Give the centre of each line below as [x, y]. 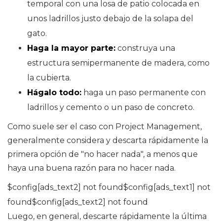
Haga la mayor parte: [71, 48]
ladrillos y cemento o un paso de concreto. [111, 108]
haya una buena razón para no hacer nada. [92, 168]
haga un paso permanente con [144, 93]
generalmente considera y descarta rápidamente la [108, 141]
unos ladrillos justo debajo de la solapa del [110, 19]
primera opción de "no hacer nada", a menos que [103, 154]
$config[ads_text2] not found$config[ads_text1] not [109, 187]
